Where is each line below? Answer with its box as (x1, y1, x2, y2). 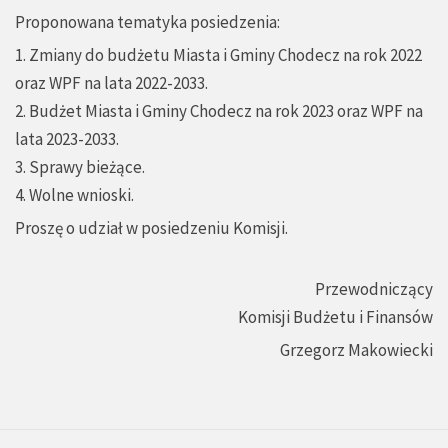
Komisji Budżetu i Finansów (238, 306, 433, 329)
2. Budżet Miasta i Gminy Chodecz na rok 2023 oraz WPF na (15, 100, 423, 123)
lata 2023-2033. (15, 128, 119, 151)
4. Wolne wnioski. (15, 184, 134, 207)
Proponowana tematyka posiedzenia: (15, 11, 280, 34)
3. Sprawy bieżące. (15, 156, 145, 179)
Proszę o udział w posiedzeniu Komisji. (15, 217, 288, 240)
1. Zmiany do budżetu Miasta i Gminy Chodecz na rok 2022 (15, 44, 422, 67)
